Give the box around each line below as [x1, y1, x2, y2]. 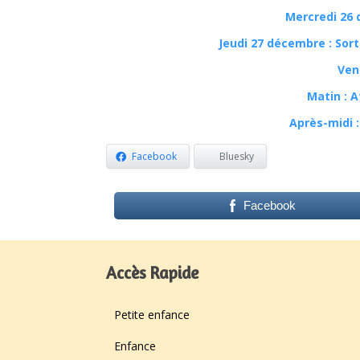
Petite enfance [114, 306, 190, 322]
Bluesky [219, 149, 254, 163]
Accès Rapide [106, 263, 198, 284]
